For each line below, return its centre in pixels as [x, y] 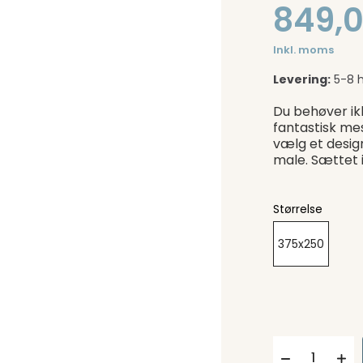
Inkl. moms [304, 50]
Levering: [302, 79]
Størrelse [298, 209]
